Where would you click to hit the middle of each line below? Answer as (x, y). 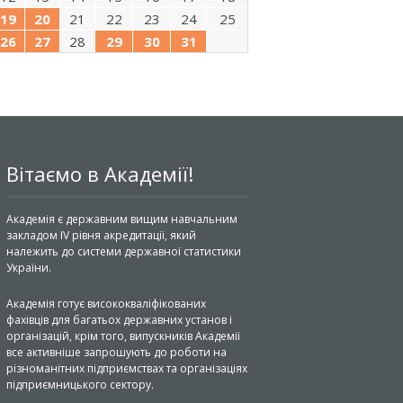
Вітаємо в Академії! (99, 174)
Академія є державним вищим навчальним (121, 219)
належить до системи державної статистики (123, 251)
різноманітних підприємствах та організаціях (126, 368)
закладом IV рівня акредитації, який (101, 235)
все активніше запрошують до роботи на (116, 352)
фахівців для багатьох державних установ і (119, 320)
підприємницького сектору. (80, 385)
